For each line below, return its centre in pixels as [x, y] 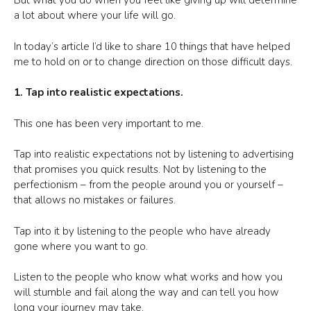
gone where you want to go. [81, 246]
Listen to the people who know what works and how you [148, 277]
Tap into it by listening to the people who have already [142, 231]
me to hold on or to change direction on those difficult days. [153, 61]
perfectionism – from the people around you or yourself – [149, 185]
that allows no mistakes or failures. [95, 200]
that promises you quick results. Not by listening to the [140, 169]
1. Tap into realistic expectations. [99, 92]
